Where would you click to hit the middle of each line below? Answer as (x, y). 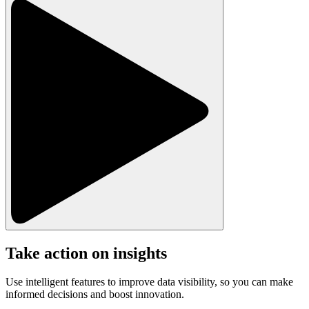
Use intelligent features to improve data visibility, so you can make (149, 282)
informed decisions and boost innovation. (95, 295)
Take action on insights (86, 253)
